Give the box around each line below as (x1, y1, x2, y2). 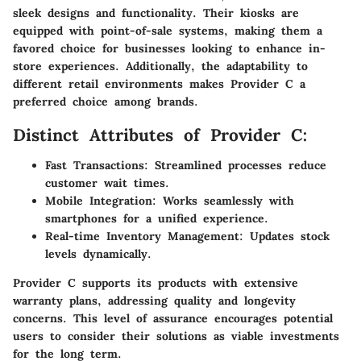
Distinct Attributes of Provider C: (13, 123, 308, 146)
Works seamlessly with (156, 193, 294, 209)
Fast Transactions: (45, 158, 148, 173)
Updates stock (243, 229, 330, 244)
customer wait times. (45, 176, 169, 191)
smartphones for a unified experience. (45, 211, 268, 226)
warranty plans (13, 293, 98, 309)
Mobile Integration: (45, 193, 156, 209)
